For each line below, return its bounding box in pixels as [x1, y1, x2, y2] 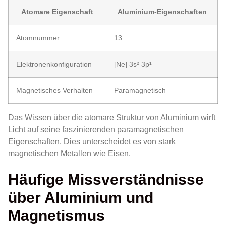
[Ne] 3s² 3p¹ [114, 60, 152, 69]
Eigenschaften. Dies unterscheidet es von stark [8, 137, 176, 146]
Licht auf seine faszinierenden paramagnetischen [8, 125, 184, 134]
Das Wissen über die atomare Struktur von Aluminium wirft [8, 113, 215, 122]
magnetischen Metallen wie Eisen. [8, 149, 131, 158]
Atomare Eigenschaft [21, 8, 93, 16]
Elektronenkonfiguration [16, 60, 92, 69]
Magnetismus [8, 206, 105, 224]
